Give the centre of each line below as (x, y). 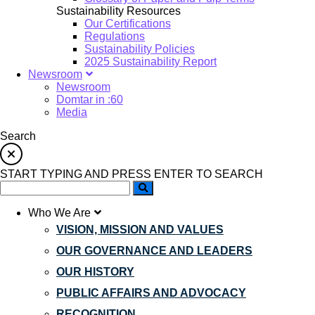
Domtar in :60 (90, 99)
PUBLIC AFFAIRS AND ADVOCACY (151, 293)
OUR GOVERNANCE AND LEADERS (154, 251)
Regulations (115, 36)
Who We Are (59, 213)
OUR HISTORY (95, 272)
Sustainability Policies (140, 49)
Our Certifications (128, 24)
